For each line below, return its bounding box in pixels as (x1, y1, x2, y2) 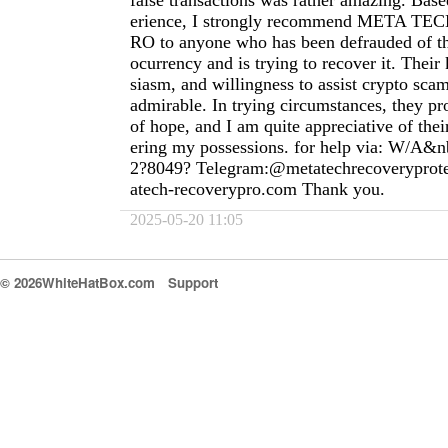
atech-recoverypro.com (130, 179, 297, 199)
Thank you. (297, 179, 385, 199)
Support (168, 273, 219, 293)
